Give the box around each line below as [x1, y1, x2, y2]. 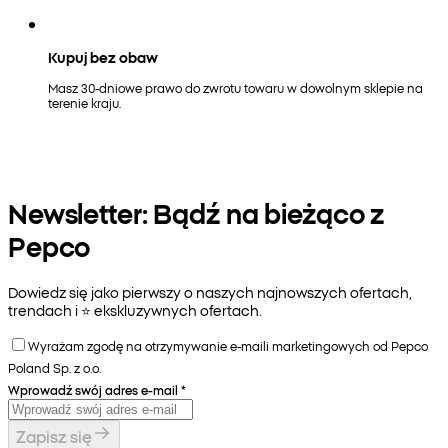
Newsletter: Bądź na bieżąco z [8, 193, 385, 231]
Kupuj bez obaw [48, 47, 158, 68]
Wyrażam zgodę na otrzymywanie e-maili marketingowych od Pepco [28, 337, 428, 355]
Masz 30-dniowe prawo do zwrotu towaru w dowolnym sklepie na [48, 79, 423, 97]
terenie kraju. [48, 94, 121, 112]
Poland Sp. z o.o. [8, 359, 101, 377]
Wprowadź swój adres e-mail [8, 381, 178, 399]
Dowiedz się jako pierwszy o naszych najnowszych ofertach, [8, 282, 412, 303]
